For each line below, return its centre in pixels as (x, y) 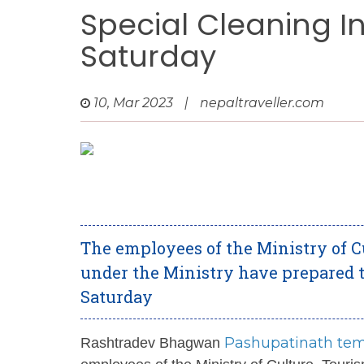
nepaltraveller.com (262, 103)
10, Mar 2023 (133, 103)
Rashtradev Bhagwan (152, 343)
